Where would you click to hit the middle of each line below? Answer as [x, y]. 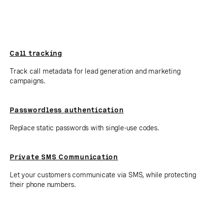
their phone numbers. [43, 185]
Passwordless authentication [67, 110]
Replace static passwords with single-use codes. [85, 128]
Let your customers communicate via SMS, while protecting [103, 175]
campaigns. [28, 81]
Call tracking [36, 53]
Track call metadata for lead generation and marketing [95, 71]
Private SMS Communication [64, 157]
